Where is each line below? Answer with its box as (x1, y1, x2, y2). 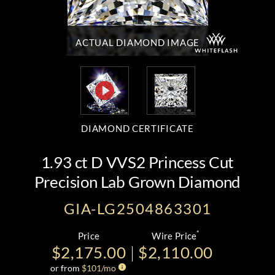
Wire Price (152, 230, 197, 241)
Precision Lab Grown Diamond (34, 172, 241, 192)
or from (50, 263, 82, 273)
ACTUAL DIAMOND (76, 37, 168, 48)
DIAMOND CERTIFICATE (81, 123, 194, 134)
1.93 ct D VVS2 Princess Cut (41, 152, 234, 172)
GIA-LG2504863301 (63, 199, 212, 217)
